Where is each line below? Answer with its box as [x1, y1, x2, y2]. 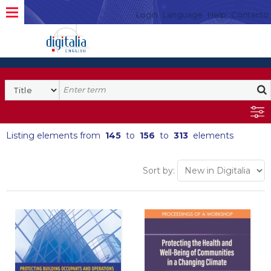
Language [163, 10, 203, 19]
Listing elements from [6, 130, 105, 141]
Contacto [231, 10, 269, 19]
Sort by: [143, 165, 175, 176]
